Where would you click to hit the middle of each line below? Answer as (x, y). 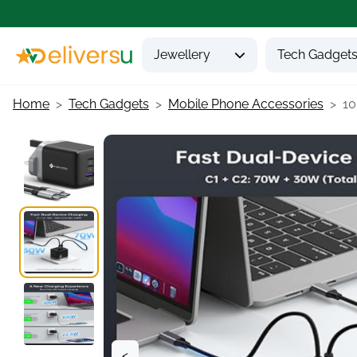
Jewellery (182, 55)
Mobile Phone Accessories (246, 104)
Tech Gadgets (109, 104)
